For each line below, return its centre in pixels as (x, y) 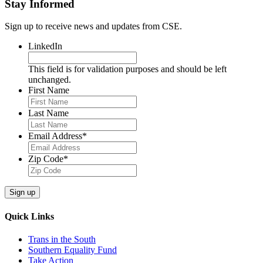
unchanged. (50, 80)
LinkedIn (45, 46)
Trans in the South (62, 239)
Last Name (48, 113)
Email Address (55, 136)
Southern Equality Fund (73, 249)
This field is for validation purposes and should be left (127, 69)
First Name (49, 90)
